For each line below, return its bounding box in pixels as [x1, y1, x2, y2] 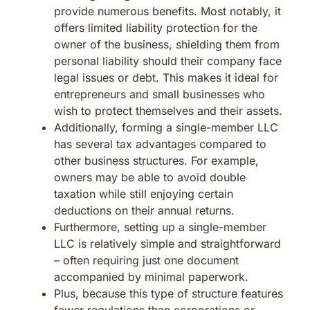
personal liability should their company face [54, 53, 282, 68]
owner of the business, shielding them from [54, 37, 280, 51]
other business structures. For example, [54, 153, 259, 167]
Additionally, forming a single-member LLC [54, 120, 278, 134]
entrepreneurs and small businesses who [54, 86, 265, 101]
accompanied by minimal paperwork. [54, 269, 248, 284]
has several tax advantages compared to [54, 136, 266, 151]
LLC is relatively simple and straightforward [54, 236, 281, 250]
